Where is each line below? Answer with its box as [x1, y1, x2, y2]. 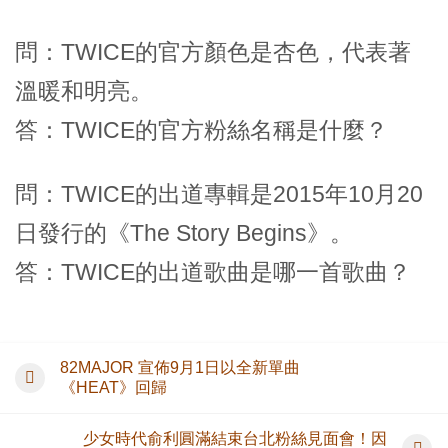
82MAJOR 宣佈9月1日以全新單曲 [60, 358, 300, 376]
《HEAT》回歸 [60, 378, 167, 396]
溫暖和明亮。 [15, 77, 153, 104]
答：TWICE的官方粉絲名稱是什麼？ [15, 116, 388, 143]
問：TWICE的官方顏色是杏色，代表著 [15, 38, 411, 65]
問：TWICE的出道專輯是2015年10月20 [15, 180, 423, 207]
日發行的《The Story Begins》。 [15, 219, 353, 246]
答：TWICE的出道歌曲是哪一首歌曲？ [15, 258, 411, 285]
